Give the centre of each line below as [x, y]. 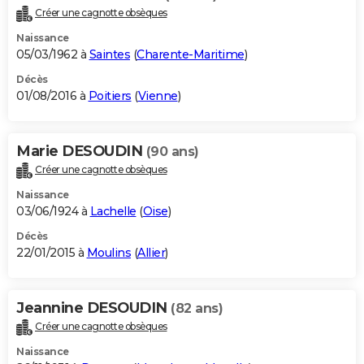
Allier [151, 253]
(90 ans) [172, 152]
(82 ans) [197, 309]
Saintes [109, 55]
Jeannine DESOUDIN [93, 308]
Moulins [108, 253]
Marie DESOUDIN [81, 152]
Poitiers [110, 96]
